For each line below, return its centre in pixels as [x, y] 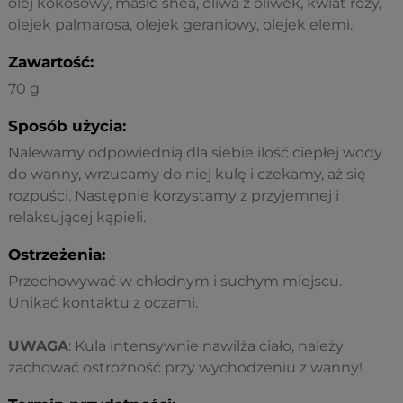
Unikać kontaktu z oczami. [103, 303]
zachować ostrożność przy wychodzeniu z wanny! [185, 368]
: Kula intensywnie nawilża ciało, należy [206, 346]
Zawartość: [51, 63]
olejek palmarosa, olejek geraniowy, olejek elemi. [180, 25]
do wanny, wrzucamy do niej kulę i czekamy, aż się [187, 175]
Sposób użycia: [67, 126]
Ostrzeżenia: [57, 255]
